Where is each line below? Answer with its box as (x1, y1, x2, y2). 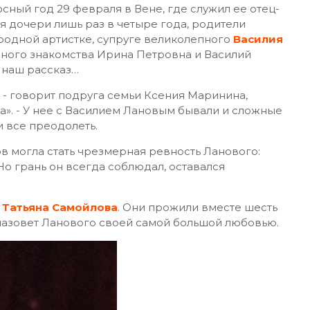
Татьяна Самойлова (2, 201, 118, 214)
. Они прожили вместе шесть (118, 201, 277, 214)
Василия (233, 33, 283, 46)
